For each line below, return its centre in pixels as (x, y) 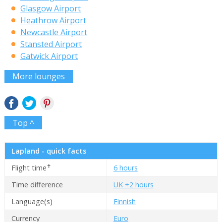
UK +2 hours (133, 185)
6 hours (125, 168)
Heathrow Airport (53, 20)
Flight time (29, 168)
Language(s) (32, 202)
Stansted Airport (51, 44)
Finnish (124, 202)
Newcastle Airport (54, 32)
